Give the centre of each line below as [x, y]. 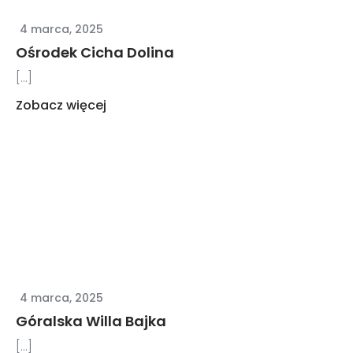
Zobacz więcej [61, 105]
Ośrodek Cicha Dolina [95, 52]
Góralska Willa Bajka [91, 321]
